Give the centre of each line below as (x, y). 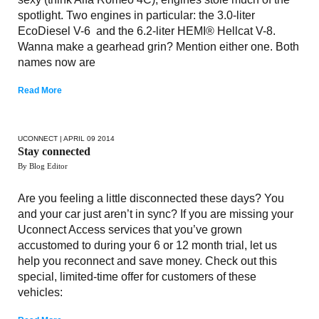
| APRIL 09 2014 (86, 138)
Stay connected (54, 151)
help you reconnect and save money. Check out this (147, 261)
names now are (57, 62)
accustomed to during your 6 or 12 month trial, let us (147, 245)
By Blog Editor (43, 166)
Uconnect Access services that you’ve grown (130, 229)
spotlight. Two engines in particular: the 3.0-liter (136, 15)
